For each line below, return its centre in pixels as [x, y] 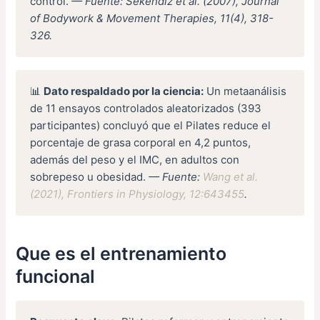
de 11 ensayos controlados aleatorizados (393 [146, 108]
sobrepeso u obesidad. [90, 176]
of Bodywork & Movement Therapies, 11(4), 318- [152, 18]
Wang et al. [231, 176]
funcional [56, 277]
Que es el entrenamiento [121, 254]
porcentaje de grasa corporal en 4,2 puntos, [141, 142]
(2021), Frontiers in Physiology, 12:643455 [137, 194]
